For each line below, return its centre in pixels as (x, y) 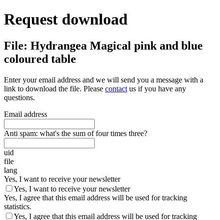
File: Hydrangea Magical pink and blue (103, 45)
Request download (66, 19)
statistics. (18, 206)
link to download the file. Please (55, 88)
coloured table (40, 59)
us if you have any (157, 88)
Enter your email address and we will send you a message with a (104, 80)
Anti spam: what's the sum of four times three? (76, 133)
